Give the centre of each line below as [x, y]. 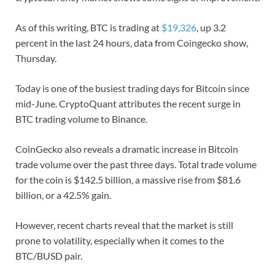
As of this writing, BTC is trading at [88, 28]
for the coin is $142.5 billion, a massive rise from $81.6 [128, 180]
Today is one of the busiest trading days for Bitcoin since [132, 88]
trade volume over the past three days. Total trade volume [136, 165]
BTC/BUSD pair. [49, 256]
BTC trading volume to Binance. [81, 119]
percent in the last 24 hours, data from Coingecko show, [132, 43]
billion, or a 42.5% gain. [63, 195]
